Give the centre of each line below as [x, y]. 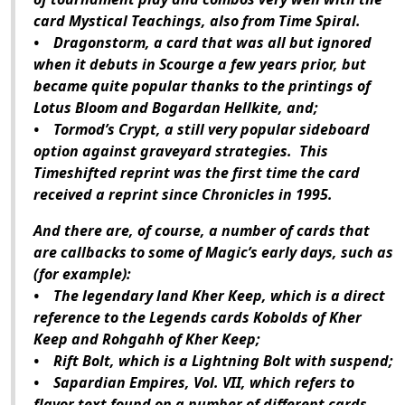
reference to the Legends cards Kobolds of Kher [198, 318]
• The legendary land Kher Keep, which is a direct [209, 296]
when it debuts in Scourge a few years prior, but [200, 65]
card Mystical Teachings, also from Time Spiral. [197, 21]
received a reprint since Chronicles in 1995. [183, 195]
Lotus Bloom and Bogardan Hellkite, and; [176, 108]
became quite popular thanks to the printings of [202, 86]
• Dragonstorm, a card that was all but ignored [202, 43]
